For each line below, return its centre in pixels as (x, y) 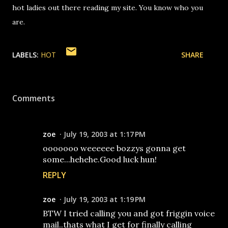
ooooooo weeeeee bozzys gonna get (114, 148)
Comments (34, 98)
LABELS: (25, 55)
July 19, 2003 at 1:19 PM (105, 199)
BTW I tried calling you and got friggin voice (129, 213)
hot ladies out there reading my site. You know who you (108, 8)
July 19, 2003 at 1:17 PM (105, 134)
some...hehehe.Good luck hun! (100, 159)
